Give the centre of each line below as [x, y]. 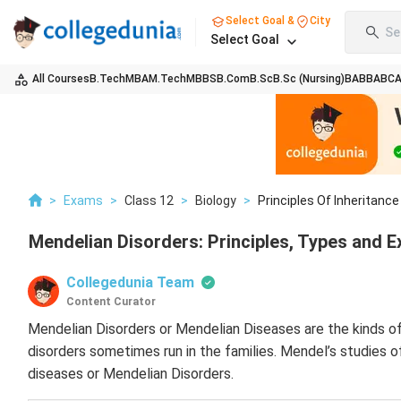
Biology [216, 200]
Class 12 [149, 200]
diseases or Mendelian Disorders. [132, 374]
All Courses [61, 79]
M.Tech [167, 79]
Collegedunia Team [130, 282]
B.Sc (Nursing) [309, 79]
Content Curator [111, 302]
